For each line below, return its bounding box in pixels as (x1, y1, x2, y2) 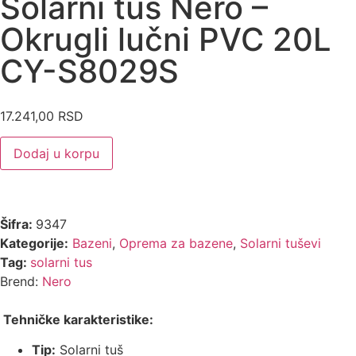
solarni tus (30, 254, 92, 271)
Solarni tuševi (240, 235, 321, 252)
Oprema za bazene (119, 235, 233, 252)
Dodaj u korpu (14, 145, 99, 162)
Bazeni (72, 235, 112, 252)
